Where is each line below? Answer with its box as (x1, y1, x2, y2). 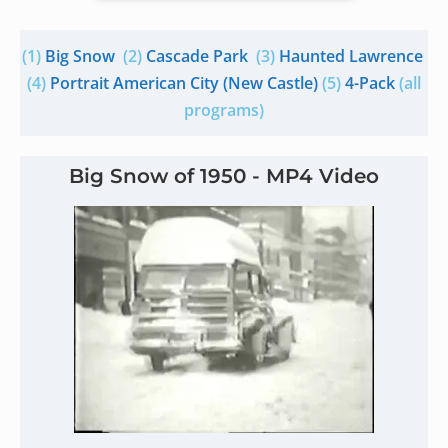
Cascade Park (145, 45, 248, 67)
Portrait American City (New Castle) (50, 72, 318, 94)
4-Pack (345, 72, 395, 94)
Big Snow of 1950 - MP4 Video (69, 164, 379, 188)
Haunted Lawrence (278, 45, 423, 67)
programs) (184, 99, 264, 121)
